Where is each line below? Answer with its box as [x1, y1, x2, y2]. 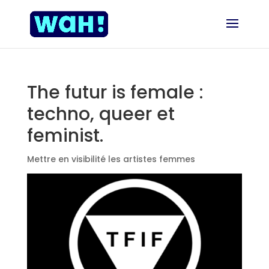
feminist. [26, 123, 103, 148]
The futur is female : [26, 80, 204, 105]
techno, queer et [26, 101, 175, 127]
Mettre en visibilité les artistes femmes [26, 153, 195, 165]
